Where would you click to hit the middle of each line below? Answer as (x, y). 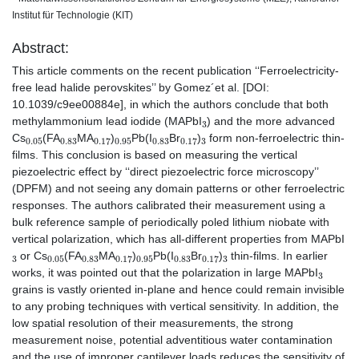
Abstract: (40, 48)
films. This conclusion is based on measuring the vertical (155, 155)
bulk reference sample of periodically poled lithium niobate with (171, 222)
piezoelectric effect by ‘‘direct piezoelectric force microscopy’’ (165, 172)
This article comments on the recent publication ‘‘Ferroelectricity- (175, 71)
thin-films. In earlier (277, 256)
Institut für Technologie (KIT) (73, 15)
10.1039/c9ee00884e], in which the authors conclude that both (170, 105)
